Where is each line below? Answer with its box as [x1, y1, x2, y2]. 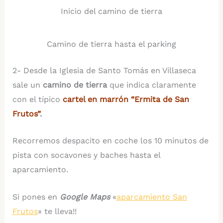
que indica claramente [107, 80, 196, 90]
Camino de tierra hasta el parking [47, 39, 176, 49]
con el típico [12, 94, 63, 104]
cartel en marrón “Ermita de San [62, 94, 189, 104]
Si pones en [12, 192, 60, 202]
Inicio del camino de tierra [61, 6, 162, 16]
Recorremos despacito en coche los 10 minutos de [12, 136, 209, 146]
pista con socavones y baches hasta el [12, 150, 160, 160]
